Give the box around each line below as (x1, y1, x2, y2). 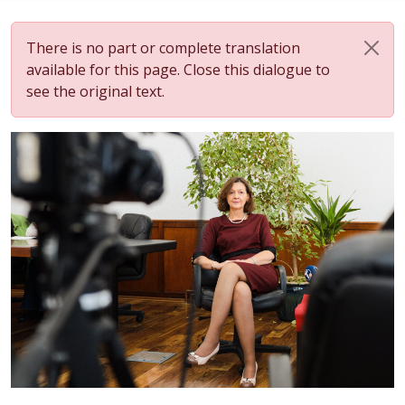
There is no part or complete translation (26, 38, 300, 58)
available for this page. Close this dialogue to (26, 60, 330, 80)
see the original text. (26, 81, 165, 101)
